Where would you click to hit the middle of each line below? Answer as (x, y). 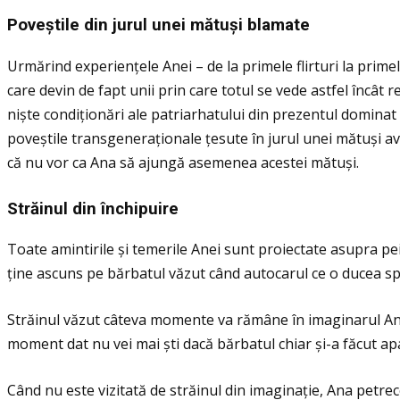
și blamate (270, 25)
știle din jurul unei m (125, 25)
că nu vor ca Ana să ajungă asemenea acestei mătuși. (183, 162)
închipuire (140, 208)
